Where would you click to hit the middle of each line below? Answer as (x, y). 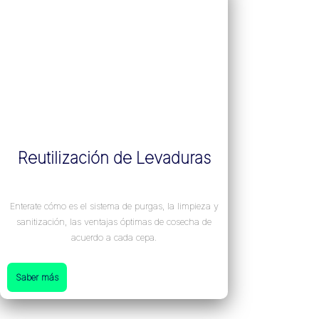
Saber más (37, 278)
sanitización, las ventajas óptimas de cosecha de (114, 222)
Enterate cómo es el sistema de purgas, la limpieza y (114, 206)
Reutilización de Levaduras (114, 158)
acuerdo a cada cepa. (114, 238)
